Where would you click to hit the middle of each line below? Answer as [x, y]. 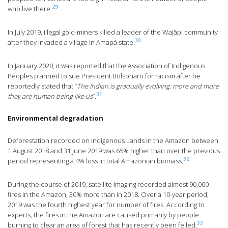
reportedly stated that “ [42, 86]
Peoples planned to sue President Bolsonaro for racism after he [104, 76]
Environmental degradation [55, 118]
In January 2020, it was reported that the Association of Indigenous [106, 66]
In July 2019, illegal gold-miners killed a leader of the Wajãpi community [113, 32]
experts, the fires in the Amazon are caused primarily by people [103, 215]
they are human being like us [50, 96]
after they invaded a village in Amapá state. [71, 42]
